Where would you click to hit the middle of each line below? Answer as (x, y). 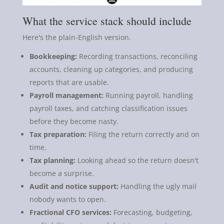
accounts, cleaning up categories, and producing (111, 69)
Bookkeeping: (53, 56)
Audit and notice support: (74, 186)
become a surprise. (61, 173)
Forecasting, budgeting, (152, 212)
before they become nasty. (74, 121)
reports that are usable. (69, 82)
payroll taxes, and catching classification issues (108, 108)
